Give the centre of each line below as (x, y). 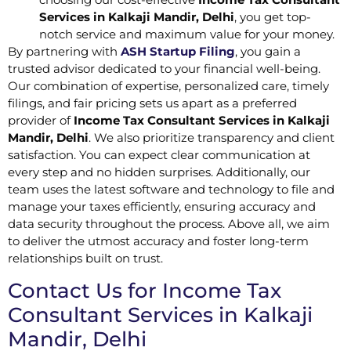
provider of (41, 121)
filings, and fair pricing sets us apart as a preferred (152, 103)
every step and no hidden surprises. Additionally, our (159, 172)
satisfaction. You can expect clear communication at (159, 155)
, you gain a (268, 52)
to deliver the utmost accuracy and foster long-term (158, 241)
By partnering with (64, 52)
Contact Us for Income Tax (145, 290)
